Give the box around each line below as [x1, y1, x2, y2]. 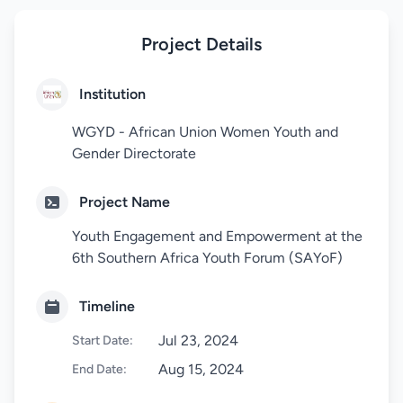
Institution [79, 85, 146, 103]
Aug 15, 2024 [158, 361, 244, 378]
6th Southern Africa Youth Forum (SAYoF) [72, 249, 343, 266]
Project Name [79, 193, 170, 210]
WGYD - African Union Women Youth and [72, 123, 338, 140]
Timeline [79, 298, 135, 315]
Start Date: [72, 333, 133, 348]
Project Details [141, 33, 262, 55]
